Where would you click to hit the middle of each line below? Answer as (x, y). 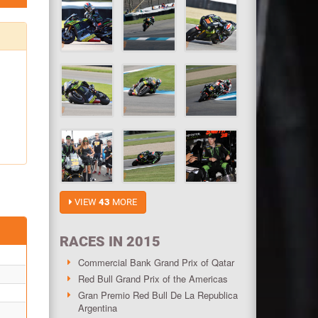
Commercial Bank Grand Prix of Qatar (156, 262)
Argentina (97, 307)
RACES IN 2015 (110, 241)
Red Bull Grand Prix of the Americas (153, 278)
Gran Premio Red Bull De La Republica (158, 295)
